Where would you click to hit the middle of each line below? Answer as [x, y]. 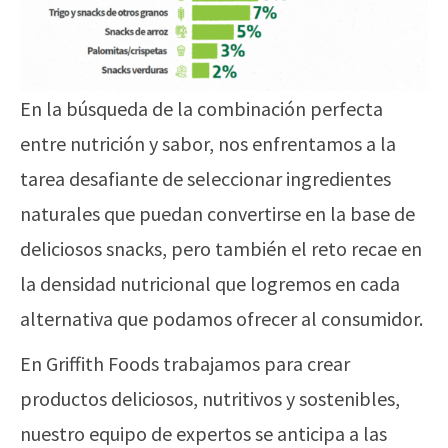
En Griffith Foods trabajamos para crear [185, 364]
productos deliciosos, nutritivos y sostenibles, [210, 399]
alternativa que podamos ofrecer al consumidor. [221, 319]
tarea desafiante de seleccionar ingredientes [205, 179]
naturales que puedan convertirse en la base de [217, 214]
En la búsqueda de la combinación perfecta [201, 109]
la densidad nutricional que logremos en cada [210, 284]
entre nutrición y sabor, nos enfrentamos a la [208, 144]
